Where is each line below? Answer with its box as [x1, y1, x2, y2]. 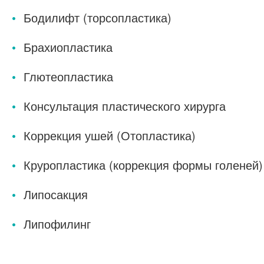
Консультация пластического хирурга [24, 97, 226, 115]
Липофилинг [24, 215, 91, 233]
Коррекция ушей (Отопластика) [24, 127, 196, 144]
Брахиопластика [24, 38, 113, 56]
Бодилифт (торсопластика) [24, 9, 171, 27]
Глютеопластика [24, 68, 113, 85]
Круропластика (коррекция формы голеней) [24, 156, 263, 174]
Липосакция [24, 186, 88, 203]
